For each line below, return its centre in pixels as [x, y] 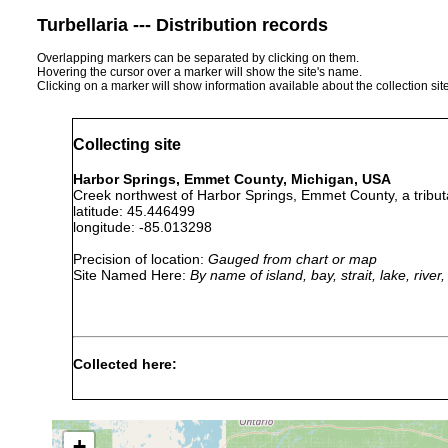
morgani [121, 422]
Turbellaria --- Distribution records [182, 24]
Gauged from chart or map [292, 258]
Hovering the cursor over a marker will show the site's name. [199, 71]
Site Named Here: [131, 274]
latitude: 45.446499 [142, 210]
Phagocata [129, 406]
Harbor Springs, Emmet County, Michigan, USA [232, 178]
